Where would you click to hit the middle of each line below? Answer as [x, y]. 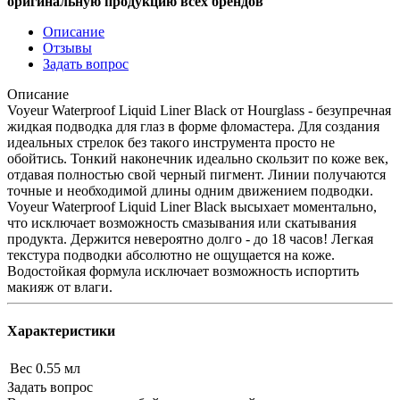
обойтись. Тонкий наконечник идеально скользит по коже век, [198, 158]
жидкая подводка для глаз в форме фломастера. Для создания [193, 126]
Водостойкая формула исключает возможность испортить [183, 271]
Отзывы [67, 47]
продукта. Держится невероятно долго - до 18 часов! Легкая [190, 238]
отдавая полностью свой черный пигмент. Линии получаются [196, 174]
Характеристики [61, 331]
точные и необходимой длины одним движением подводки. [190, 190]
